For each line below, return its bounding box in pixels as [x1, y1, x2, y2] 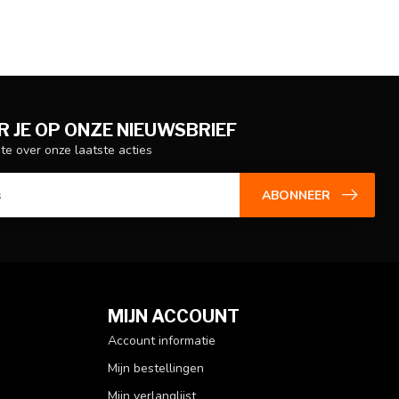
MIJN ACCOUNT [108, 305, 240, 328]
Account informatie [108, 332, 216, 350]
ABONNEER [262, 186, 330, 204]
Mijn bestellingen [108, 360, 204, 378]
